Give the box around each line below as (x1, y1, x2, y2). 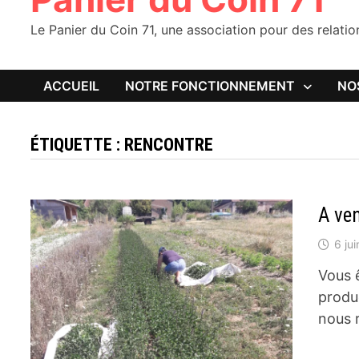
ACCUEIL (43, 78, 100, 94)
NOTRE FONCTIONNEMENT (125, 78, 296, 94)
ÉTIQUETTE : (30, 135, 125, 155)
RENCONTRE (124, 135, 214, 155)
